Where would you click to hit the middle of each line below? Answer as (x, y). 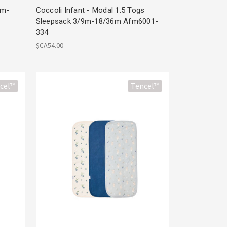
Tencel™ (145, 86)
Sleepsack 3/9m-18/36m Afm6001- (97, 21)
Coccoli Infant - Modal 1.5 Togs (90, 10)
